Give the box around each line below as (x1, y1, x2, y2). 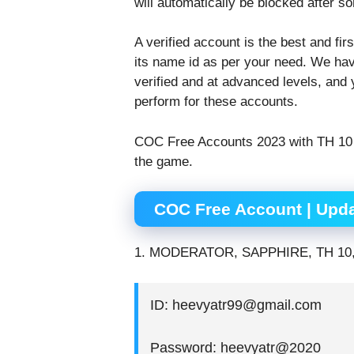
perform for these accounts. (134, 94, 298, 110)
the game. (134, 153, 193, 169)
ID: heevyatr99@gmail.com (149, 296, 322, 313)
